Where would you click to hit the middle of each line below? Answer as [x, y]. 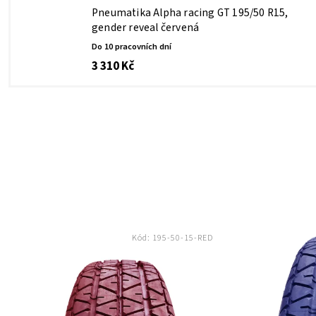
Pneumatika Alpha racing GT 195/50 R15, [190, 13]
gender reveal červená [146, 28]
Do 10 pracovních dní [132, 47]
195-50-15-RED [183, 238]
